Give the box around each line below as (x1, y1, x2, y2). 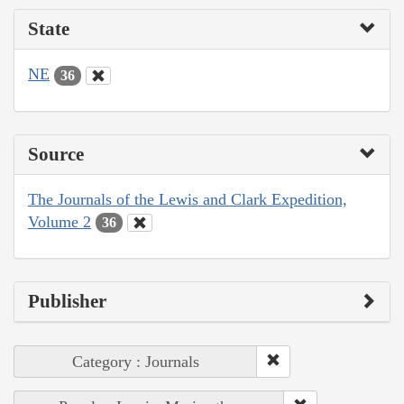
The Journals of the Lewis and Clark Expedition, (28, 189, 347, 208)
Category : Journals (72, 353, 199, 372)
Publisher (28, 290, 106, 313)
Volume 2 (28, 212, 91, 231)
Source (28, 142, 84, 165)
